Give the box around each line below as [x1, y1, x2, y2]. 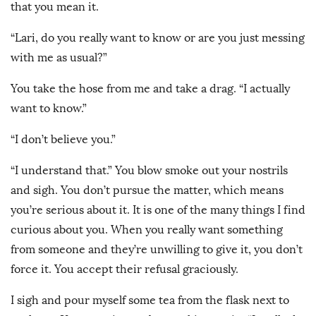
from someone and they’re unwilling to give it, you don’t [11, 243, 303, 257]
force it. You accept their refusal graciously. [11, 262, 241, 276]
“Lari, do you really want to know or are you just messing [11, 31, 305, 45]
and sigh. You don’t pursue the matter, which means [11, 183, 284, 197]
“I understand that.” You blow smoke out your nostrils [11, 164, 288, 178]
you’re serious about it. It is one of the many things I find [11, 203, 305, 217]
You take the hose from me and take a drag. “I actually [11, 82, 290, 96]
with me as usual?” [11, 51, 110, 65]
